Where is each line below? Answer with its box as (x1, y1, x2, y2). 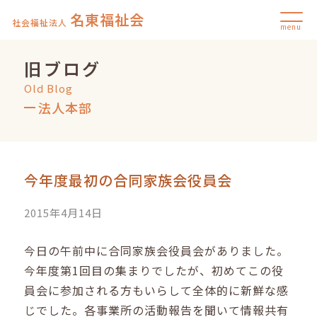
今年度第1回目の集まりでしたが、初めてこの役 (24, 262, 284, 279)
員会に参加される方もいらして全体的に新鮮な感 (24, 282, 289, 299)
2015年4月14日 (24, 205, 103, 221)
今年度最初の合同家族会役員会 (24, 170, 233, 191)
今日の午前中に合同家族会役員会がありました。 (24, 242, 289, 260)
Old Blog (24, 80, 74, 96)
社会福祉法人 (12, 16, 68, 28)
